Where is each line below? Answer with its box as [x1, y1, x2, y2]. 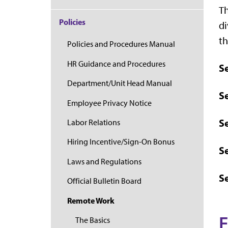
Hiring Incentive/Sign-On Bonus [67, 137, 175, 147]
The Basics [75, 215, 110, 225]
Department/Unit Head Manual [67, 78, 172, 89]
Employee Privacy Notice [67, 98, 152, 108]
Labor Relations [67, 117, 120, 127]
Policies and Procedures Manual [67, 39, 175, 49]
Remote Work [67, 195, 115, 206]
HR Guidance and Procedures [67, 59, 165, 69]
